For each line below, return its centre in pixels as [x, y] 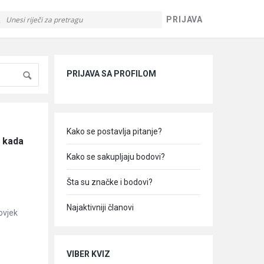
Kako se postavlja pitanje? [114, 131]
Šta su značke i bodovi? [110, 182]
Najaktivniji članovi [100, 207]
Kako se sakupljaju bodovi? [116, 157]
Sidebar [79, 48]
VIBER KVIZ [88, 254]
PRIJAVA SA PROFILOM [111, 74]
